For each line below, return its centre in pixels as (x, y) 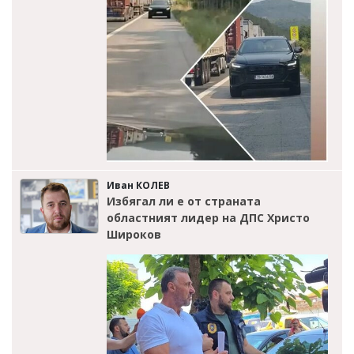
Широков (134, 234)
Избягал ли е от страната (184, 201)
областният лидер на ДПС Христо (208, 217)
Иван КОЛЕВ (138, 185)
